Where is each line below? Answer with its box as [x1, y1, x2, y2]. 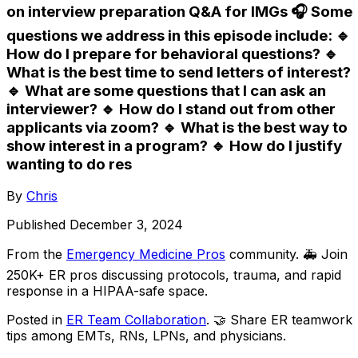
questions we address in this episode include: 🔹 [6, 26, 351, 45]
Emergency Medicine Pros [66, 246, 225, 263]
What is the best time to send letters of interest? [6, 62, 351, 82]
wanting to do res [6, 154, 132, 173]
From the [6, 246, 62, 263]
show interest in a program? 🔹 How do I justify [6, 136, 342, 155]
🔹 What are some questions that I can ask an [6, 81, 326, 100]
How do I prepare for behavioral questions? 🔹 [6, 44, 339, 63]
